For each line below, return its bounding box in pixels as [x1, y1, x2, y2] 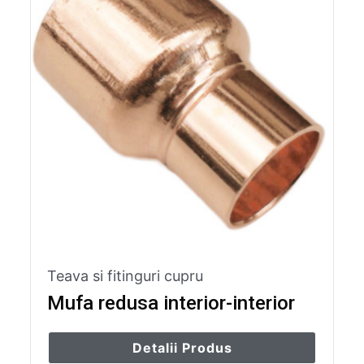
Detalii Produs [132, 339, 232, 356]
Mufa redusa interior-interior [47, 291, 296, 314]
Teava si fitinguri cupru [47, 266, 204, 284]
